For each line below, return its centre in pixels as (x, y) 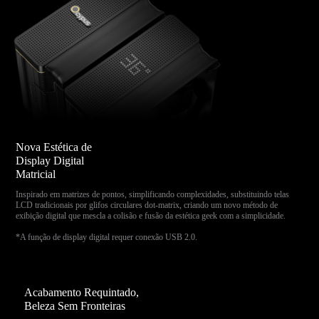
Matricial (36, 174)
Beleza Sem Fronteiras (75, 305)
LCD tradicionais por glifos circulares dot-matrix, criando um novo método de (147, 205)
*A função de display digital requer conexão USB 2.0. (107, 237)
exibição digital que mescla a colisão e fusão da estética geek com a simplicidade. (151, 215)
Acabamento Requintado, (82, 292)
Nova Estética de (54, 147)
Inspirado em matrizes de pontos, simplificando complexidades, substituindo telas (153, 194)
